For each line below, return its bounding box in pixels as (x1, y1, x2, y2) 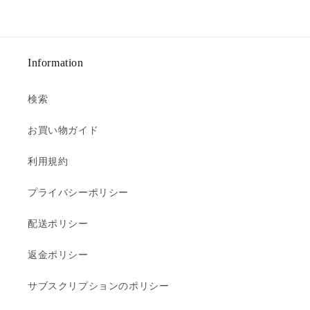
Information (28, 57, 84, 69)
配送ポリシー (28, 218, 89, 229)
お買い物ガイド (28, 125, 99, 136)
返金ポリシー (28, 249, 89, 260)
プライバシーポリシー (28, 187, 129, 198)
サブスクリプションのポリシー (28, 280, 170, 291)
